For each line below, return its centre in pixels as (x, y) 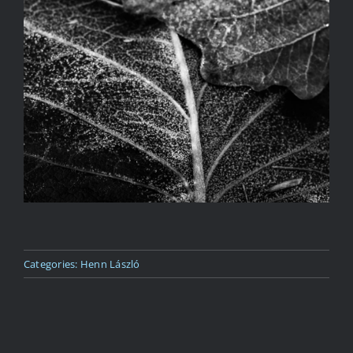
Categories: (52, 264)
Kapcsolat (50, 47)
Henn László (110, 264)
